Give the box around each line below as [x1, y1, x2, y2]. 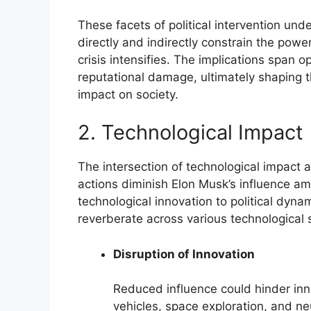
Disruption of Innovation [113, 246, 255, 261]
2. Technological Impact [78, 120, 303, 145]
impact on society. [78, 87, 178, 101]
